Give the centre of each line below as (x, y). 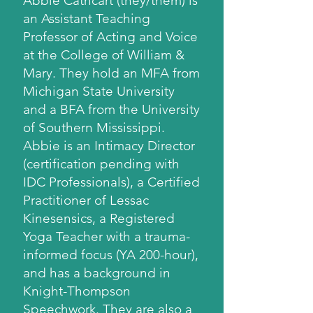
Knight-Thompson (77, 291)
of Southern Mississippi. (94, 128)
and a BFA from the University (111, 109)
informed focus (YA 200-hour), (111, 255)
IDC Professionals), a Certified (111, 182)
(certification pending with (101, 164)
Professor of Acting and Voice (110, 37)
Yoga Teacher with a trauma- (107, 236)
